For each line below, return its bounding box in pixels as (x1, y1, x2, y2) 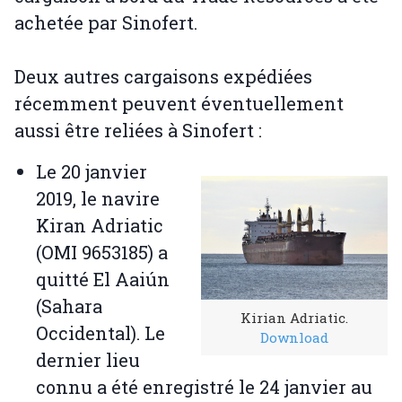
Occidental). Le (36, 321, 165, 345)
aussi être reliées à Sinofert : (14, 118, 262, 143)
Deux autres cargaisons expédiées (14, 65, 312, 89)
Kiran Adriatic (36, 214, 163, 238)
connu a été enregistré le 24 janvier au (36, 375, 372, 399)
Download (260, 328, 328, 347)
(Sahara (36, 294, 102, 319)
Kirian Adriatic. (240, 309, 348, 328)
